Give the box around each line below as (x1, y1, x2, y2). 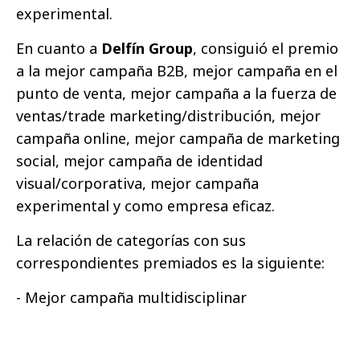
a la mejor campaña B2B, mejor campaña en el (16, 61, 337, 81)
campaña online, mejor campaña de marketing (16, 129, 340, 149)
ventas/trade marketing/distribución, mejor (16, 106, 321, 126)
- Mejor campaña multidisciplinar (16, 288, 247, 308)
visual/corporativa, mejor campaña (16, 174, 259, 194)
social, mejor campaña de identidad (16, 151, 263, 171)
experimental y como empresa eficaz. (16, 196, 275, 216)
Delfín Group (101, 39, 193, 59)
